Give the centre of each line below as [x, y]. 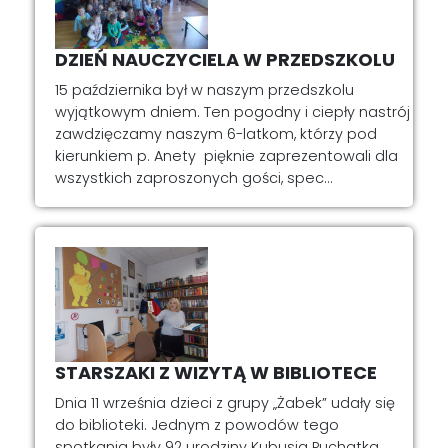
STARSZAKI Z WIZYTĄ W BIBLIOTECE [216, 372]
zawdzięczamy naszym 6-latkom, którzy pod [216, 133]
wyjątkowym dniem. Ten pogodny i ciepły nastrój [232, 111]
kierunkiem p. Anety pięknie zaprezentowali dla [226, 155]
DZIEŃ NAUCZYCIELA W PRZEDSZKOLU [225, 59]
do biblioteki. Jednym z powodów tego [197, 424]
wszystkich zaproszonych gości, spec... [194, 177]
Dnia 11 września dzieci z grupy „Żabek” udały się [225, 402]
